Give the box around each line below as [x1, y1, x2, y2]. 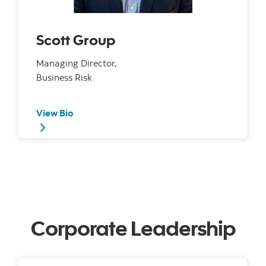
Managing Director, [36, 56, 117, 69]
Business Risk [36, 71, 92, 83]
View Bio [36, 106, 73, 119]
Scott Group [36, 30, 116, 49]
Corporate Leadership [30, 214, 236, 240]
